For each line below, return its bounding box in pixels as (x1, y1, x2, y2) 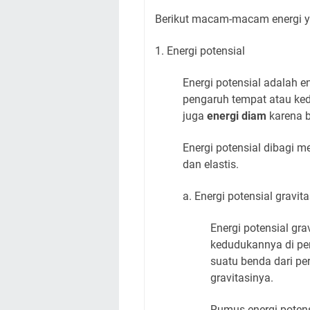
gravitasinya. (210, 271, 276, 284)
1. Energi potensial (155, 44, 248, 57)
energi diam (207, 109, 266, 122)
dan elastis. (183, 158, 241, 171)
